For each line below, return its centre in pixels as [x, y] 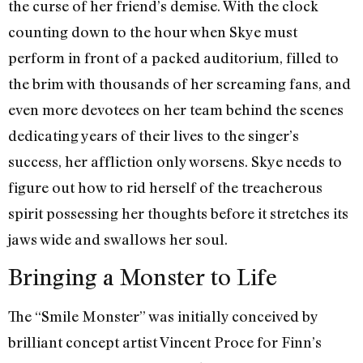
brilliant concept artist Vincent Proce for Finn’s [165, 342]
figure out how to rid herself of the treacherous [165, 187]
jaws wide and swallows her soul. [118, 239]
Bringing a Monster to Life [143, 277]
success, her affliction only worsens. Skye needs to [175, 161]
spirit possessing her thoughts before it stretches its [178, 213]
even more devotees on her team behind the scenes [176, 109]
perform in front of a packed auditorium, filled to [173, 57]
